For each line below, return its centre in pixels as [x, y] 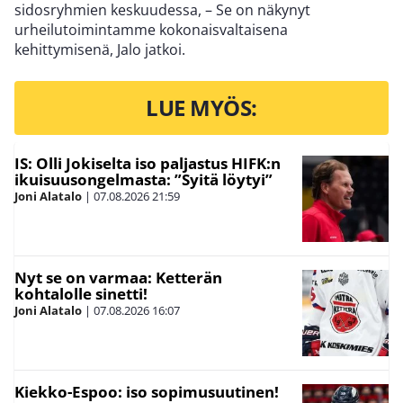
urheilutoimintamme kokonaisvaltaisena [151, 30]
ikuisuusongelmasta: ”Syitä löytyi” [143, 180]
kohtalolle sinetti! [81, 294]
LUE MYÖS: [201, 108]
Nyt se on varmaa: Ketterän [118, 278]
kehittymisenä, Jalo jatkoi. [100, 50]
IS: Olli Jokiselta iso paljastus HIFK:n [148, 164]
